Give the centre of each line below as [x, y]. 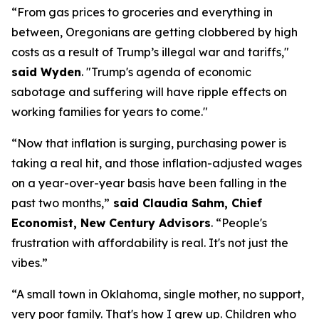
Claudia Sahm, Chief [202, 203]
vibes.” [30, 263]
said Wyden [46, 72]
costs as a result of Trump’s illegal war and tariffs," [150, 52]
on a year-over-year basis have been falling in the [149, 183]
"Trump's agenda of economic [167, 72]
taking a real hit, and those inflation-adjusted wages [157, 163]
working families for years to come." [110, 112]
